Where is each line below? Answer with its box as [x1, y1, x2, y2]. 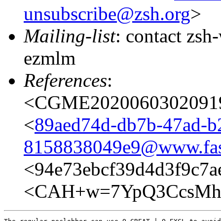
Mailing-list [24, 25, 115, 46]
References [24, 69, 107, 91]
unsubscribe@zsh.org [24, 2, 190, 24]
